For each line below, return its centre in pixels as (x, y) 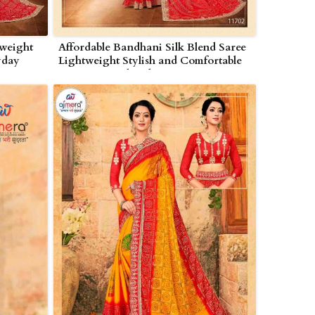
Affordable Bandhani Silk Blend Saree (152, 47)
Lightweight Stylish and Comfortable (150, 61)
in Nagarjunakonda (108, 74)
